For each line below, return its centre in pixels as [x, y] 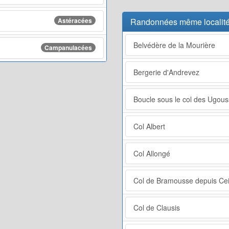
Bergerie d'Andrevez [166, 72]
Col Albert [149, 126]
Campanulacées [68, 47]
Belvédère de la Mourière [174, 45]
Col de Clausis [157, 207]
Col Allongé [152, 153]
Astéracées [75, 20]
